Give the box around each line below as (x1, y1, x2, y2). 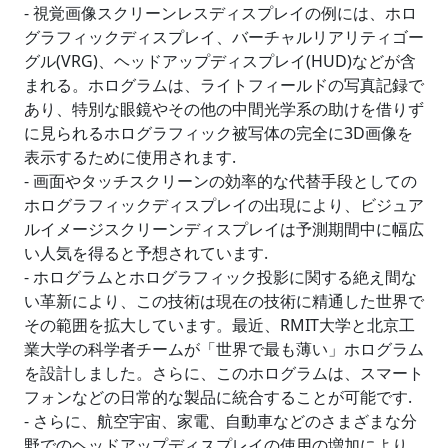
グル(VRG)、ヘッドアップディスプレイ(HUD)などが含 (24, 50, 416, 72)
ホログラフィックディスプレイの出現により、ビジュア (24, 194, 424, 216)
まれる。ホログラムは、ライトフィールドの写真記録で (24, 74, 424, 96)
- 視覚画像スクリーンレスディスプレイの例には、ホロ (24, 2, 417, 24)
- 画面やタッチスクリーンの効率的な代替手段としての (24, 170, 417, 192)
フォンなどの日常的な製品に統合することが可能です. (24, 386, 412, 408)
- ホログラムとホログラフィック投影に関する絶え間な (24, 266, 417, 288)
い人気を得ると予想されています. (24, 242, 268, 264)
